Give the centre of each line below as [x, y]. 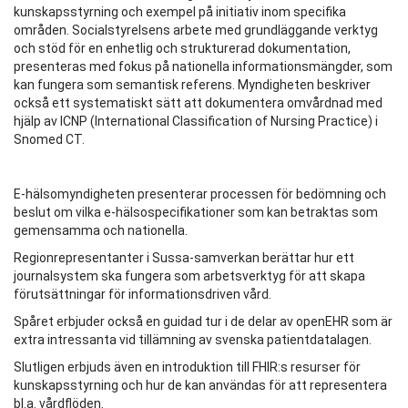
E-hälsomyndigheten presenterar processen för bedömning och [200, 194]
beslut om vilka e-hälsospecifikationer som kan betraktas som [196, 213]
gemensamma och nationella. [101, 231]
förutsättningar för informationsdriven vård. [143, 295]
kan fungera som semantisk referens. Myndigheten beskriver [192, 85]
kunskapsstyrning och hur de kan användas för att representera [200, 386]
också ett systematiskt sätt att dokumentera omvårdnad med [198, 103]
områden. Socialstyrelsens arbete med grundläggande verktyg [196, 31]
